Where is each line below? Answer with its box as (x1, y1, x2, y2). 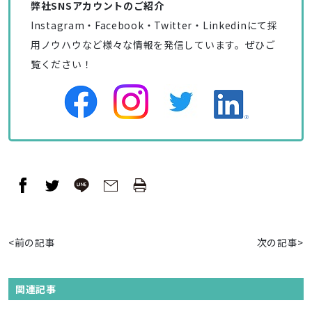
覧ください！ (31, 57, 93, 72)
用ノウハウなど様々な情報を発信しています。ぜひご (31, 38, 276, 52)
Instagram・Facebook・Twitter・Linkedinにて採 (31, 18, 278, 33)
